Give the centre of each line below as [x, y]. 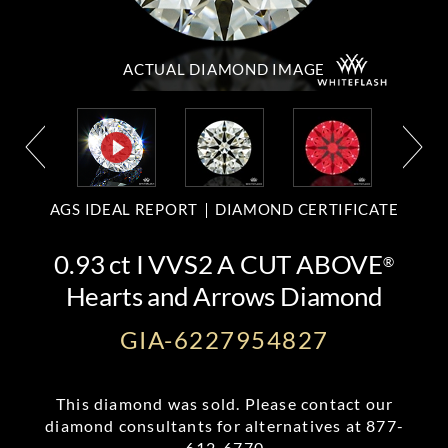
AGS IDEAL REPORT [123, 209]
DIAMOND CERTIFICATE [306, 209]
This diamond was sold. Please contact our [225, 403]
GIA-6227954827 [224, 339]
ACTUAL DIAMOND [198, 69]
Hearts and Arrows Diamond [224, 296]
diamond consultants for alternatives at [206, 425]
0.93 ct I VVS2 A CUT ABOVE [218, 264]
